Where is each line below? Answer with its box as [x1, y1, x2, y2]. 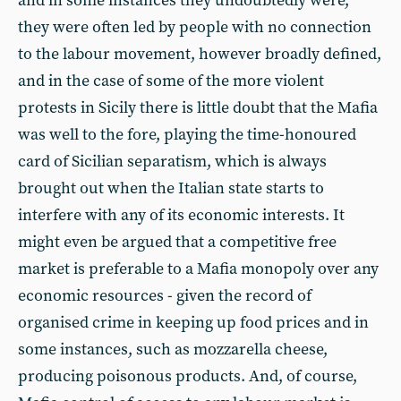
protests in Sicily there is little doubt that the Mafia [18, 98, 378, 118]
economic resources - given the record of [18, 286, 311, 306]
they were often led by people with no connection [18, 17, 371, 38]
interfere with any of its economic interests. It [18, 205, 345, 226]
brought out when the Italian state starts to [18, 178, 324, 199]
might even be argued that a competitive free [18, 232, 337, 252]
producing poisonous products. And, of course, [18, 366, 357, 387]
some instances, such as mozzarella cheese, [18, 339, 328, 360]
